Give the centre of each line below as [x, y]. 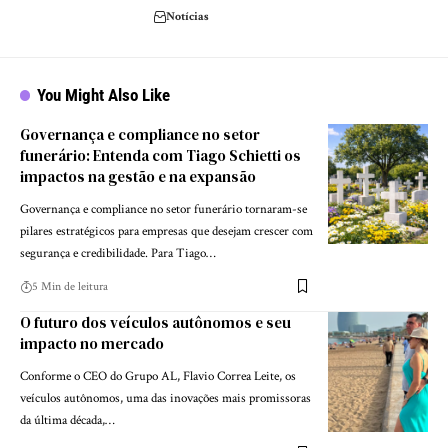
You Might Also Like [104, 94]
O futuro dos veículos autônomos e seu [155, 322]
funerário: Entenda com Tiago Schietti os [160, 155]
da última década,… [67, 420]
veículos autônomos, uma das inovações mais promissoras [165, 398]
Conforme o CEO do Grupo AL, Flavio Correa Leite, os [158, 376]
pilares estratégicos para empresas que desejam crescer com [166, 231]
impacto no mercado [92, 343]
